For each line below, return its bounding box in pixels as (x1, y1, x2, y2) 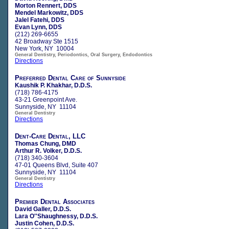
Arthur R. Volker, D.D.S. (15, 147, 82, 154)
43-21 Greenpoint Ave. (15, 96, 77, 103)
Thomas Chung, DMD (15, 140, 76, 147)
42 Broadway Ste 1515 (15, 37, 78, 45)
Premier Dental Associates (15, 197, 95, 205)
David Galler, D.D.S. (15, 205, 71, 213)
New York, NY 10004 (15, 44, 74, 52)
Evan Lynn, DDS (15, 23, 62, 31)
